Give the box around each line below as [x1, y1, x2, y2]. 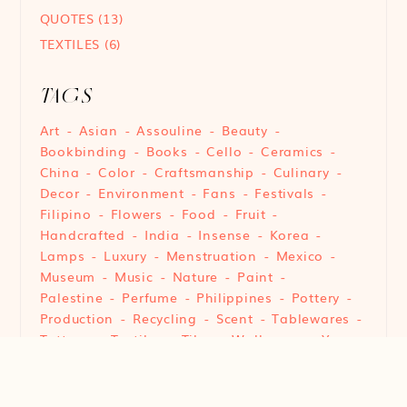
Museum [39, 266, 96, 285]
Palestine [39, 287, 104, 306]
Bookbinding [39, 141, 128, 160]
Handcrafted [39, 224, 126, 243]
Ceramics [261, 141, 324, 160]
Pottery [291, 287, 341, 306]
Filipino [39, 203, 92, 223]
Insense [198, 224, 251, 243]
